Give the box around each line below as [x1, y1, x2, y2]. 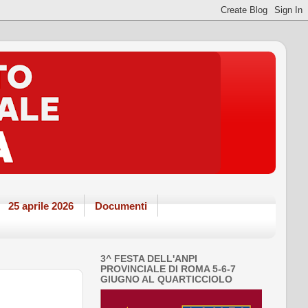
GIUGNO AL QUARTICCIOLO [100, 274, 232, 285]
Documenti [94, 199, 147, 212]
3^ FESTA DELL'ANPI [100, 253, 197, 264]
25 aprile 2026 [8, 199, 74, 212]
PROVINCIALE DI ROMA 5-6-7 [100, 263, 236, 274]
